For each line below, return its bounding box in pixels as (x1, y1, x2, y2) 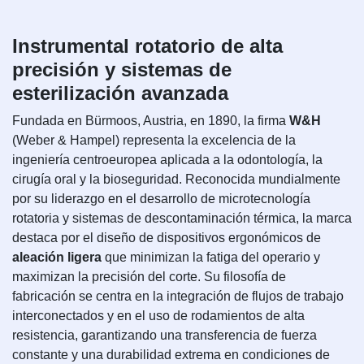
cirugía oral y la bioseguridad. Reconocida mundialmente (12, 171, 340, 186)
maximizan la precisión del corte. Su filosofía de (12, 269, 286, 284)
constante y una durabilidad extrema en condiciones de (12, 347, 330, 362)
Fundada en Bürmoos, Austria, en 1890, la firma (12, 113, 289, 128)
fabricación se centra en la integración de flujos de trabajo (12, 288, 344, 303)
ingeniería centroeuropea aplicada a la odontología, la (12, 152, 323, 167)
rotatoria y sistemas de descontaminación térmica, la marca (12, 210, 352, 225)
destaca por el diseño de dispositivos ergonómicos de (12, 230, 321, 245)
